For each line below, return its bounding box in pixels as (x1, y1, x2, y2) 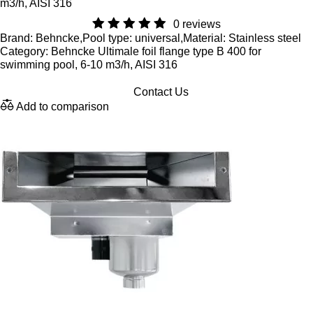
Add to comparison (16, 101, 109, 112)
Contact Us (133, 86, 189, 98)
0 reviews (173, 18, 221, 30)
